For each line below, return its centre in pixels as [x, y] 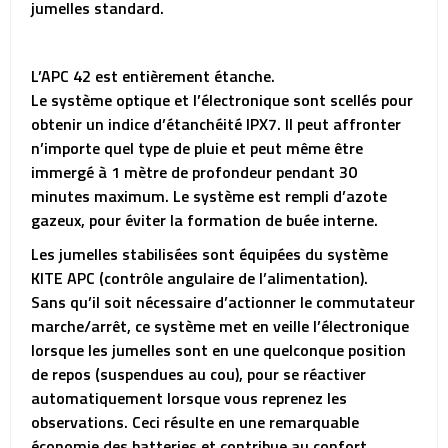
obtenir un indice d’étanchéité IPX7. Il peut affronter [216, 124]
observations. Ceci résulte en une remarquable [195, 422]
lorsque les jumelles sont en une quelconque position [218, 350]
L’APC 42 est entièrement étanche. [153, 76]
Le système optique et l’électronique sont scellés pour [222, 100]
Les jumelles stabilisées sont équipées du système [209, 254]
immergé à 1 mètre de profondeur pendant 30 [194, 172]
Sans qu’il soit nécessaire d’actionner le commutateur [223, 302]
